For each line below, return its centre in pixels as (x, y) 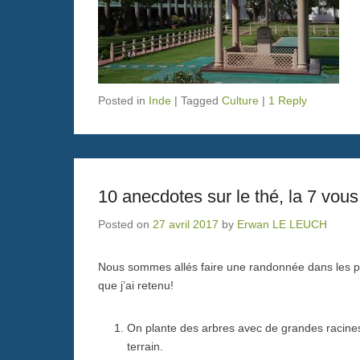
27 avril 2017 (186, 224)
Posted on (125, 224)
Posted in (123, 100)
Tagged (201, 100)
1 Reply (288, 100)
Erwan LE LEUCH (282, 224)
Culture (240, 100)
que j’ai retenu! (136, 285)
